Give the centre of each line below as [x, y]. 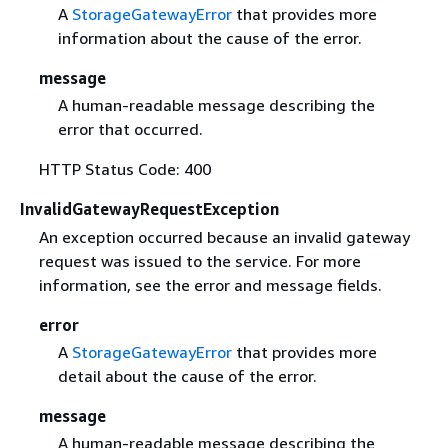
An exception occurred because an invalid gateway [224, 236]
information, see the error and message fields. [210, 284]
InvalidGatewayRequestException [149, 209]
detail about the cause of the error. [187, 375]
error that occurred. [130, 129]
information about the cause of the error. [209, 38]
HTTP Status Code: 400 [124, 169]
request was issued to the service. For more [199, 260]
